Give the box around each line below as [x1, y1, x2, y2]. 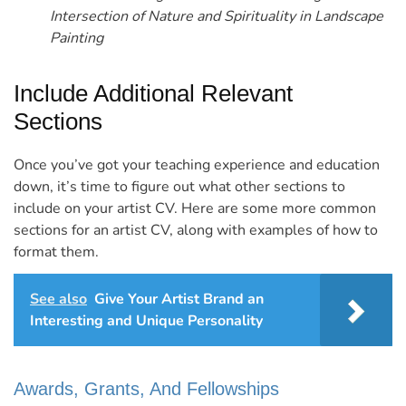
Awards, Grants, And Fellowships [14, 379, 279, 400]
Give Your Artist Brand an [94, 289, 264, 310]
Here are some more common [181, 198, 376, 219]
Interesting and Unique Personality [30, 311, 263, 332]
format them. [14, 242, 102, 263]
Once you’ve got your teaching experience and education [14, 155, 380, 176]
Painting [50, 28, 103, 49]
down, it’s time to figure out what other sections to [14, 177, 345, 198]
